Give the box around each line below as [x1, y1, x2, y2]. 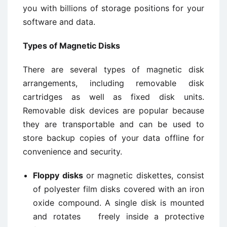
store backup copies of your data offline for [23, 133, 204, 143]
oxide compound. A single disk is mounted [33, 198, 204, 208]
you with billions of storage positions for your [23, 3, 204, 13]
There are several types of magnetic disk [23, 64, 204, 74]
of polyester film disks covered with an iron [33, 184, 204, 194]
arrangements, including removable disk [23, 78, 204, 88]
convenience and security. [23, 146, 122, 157]
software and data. [23, 17, 95, 27]
